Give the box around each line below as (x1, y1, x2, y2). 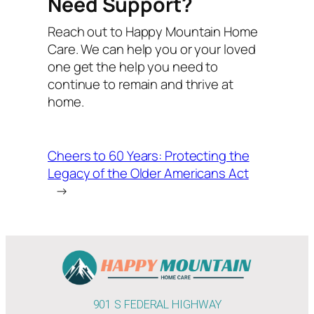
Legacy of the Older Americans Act (48, 163, 249, 182)
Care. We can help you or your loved (48, 40, 256, 59)
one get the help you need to (48, 57, 219, 76)
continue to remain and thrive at (48, 75, 233, 94)
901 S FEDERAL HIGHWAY (93, 298, 221, 312)
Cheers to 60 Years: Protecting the (48, 146, 250, 165)
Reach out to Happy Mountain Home (48, 22, 258, 41)
